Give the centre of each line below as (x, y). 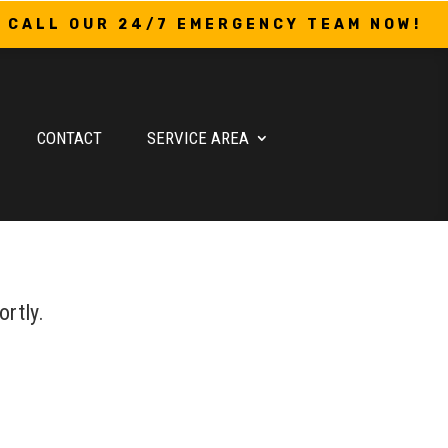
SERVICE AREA (197, 137)
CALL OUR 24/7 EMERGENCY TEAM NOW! (215, 24)
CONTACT (70, 137)
